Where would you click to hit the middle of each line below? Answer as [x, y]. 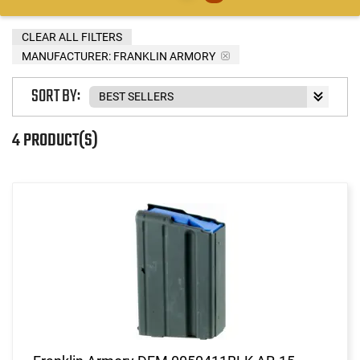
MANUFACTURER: [66, 56]
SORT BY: [56, 97]
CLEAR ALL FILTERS [72, 37]
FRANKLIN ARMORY [164, 56]
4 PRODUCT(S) [55, 140]
